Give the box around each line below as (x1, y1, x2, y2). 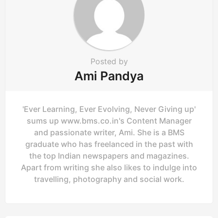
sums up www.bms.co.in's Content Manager (26, 116, 192, 126)
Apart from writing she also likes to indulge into (21, 163, 197, 173)
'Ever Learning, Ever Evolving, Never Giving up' (22, 104, 196, 114)
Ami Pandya (74, 69, 144, 84)
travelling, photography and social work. (34, 174, 184, 184)
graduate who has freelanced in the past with (25, 139, 193, 149)
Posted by (90, 56, 128, 67)
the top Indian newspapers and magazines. (29, 151, 189, 161)
